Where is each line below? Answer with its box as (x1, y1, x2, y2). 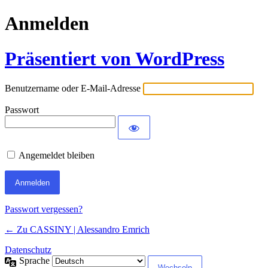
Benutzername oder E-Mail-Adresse (5, 83, 141, 94)
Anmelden (5, 13, 89, 35)
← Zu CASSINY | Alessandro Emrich (5, 224, 150, 235)
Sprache (19, 255, 52, 266)
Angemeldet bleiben (19, 150, 95, 161)
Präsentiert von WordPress (5, 47, 224, 69)
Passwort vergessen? (5, 204, 83, 215)
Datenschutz (5, 245, 51, 255)
